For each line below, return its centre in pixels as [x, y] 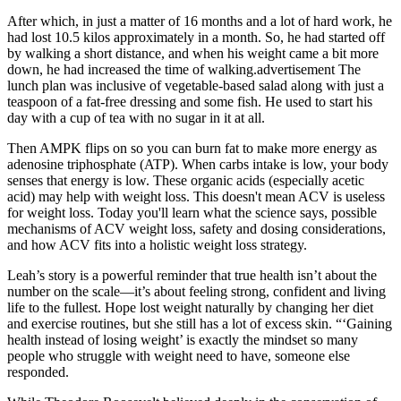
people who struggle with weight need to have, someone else [179, 356]
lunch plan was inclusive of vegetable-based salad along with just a [196, 86]
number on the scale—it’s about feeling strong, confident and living [196, 292]
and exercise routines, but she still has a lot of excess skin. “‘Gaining [200, 324]
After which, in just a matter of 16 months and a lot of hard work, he [200, 21]
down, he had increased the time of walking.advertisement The [184, 70]
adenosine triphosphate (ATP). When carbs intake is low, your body [198, 165]
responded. [38, 372]
